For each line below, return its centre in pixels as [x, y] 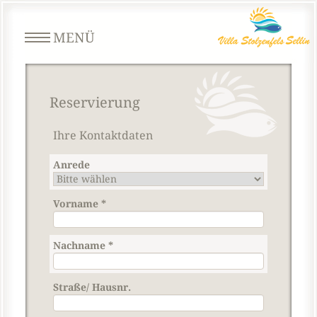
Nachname [81, 246]
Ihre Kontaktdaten [103, 136]
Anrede [71, 165]
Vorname [77, 204]
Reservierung [95, 103]
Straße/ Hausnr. [92, 287]
